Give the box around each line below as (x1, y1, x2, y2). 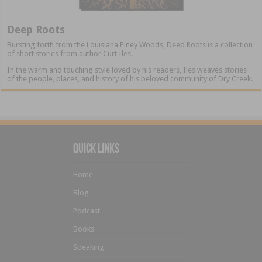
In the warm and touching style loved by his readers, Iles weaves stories (7, 65, 247, 75)
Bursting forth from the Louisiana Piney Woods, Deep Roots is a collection (7, 40, 253, 50)
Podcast (73, 206, 100, 216)
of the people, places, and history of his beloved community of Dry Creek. (7, 74, 253, 84)
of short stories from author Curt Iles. (7, 49, 133, 58)
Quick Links (73, 143, 119, 157)
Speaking (73, 243, 104, 252)
